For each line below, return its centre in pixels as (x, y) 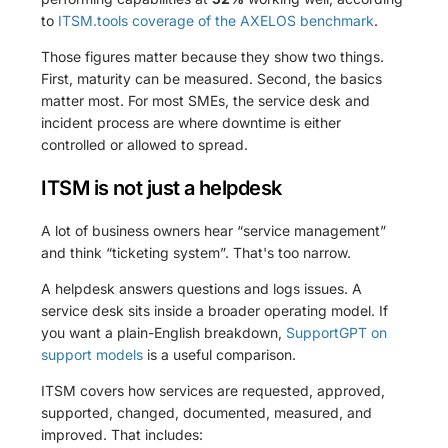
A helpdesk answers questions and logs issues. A (202, 289)
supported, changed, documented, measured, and (207, 413)
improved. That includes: (122, 435)
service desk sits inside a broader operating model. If (215, 311)
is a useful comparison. (220, 355)
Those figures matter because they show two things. (213, 57)
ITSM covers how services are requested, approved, (213, 391)
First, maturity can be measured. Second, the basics (212, 79)
